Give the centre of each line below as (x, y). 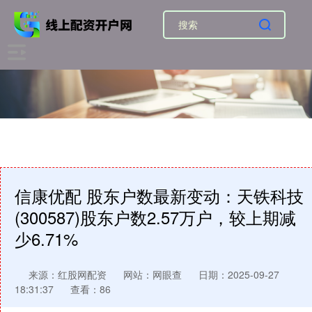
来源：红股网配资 (69, 274)
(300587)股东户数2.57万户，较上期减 (155, 217)
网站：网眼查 (153, 274)
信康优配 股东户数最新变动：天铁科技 (159, 196)
